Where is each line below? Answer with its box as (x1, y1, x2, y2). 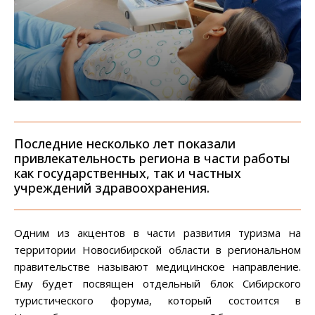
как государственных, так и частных (14, 165, 241, 182)
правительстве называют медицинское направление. (14, 259, 301, 274)
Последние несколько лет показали (14, 135, 236, 153)
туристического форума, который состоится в (14, 293, 301, 308)
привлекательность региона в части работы (14, 150, 290, 167)
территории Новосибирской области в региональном (14, 243, 301, 257)
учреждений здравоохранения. (14, 179, 210, 197)
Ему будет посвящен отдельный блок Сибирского (14, 276, 301, 291)
